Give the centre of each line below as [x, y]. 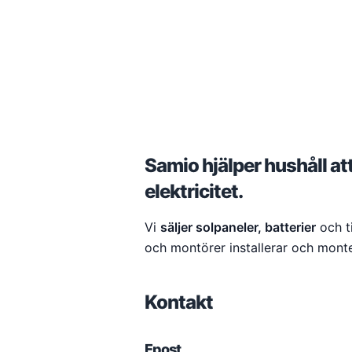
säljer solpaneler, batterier [238, 227]
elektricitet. [194, 191]
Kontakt [179, 302]
